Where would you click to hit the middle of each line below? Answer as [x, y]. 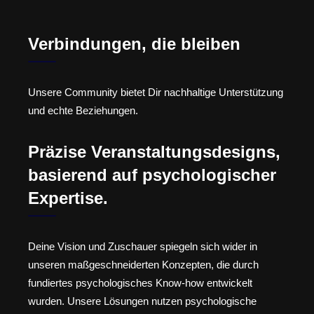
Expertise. [68, 198]
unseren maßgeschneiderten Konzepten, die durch [143, 264]
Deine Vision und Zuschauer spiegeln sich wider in [143, 246]
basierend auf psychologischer [152, 175]
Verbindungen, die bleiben [134, 44]
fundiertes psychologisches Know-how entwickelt [140, 282]
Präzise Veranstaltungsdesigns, [154, 151]
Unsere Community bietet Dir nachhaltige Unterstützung [156, 93]
